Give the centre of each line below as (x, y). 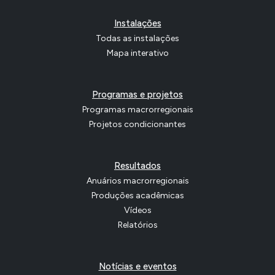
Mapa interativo (137, 53)
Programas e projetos (137, 95)
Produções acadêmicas (137, 196)
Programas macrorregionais (137, 110)
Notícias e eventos (137, 267)
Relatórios (137, 225)
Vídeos (137, 211)
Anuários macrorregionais (137, 181)
